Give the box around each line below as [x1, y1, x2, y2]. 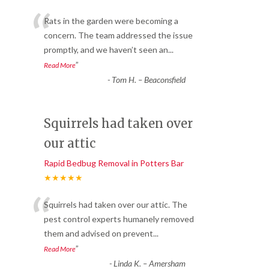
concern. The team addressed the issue [44, 30, 193, 41]
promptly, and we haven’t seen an [44, 44, 168, 55]
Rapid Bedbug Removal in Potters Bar [44, 158, 184, 169]
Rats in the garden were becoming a [44, 16, 178, 26]
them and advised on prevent [44, 228, 153, 239]
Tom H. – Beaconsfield [111, 74, 186, 85]
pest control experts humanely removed [44, 214, 194, 225]
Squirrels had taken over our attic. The [44, 199, 187, 210]
